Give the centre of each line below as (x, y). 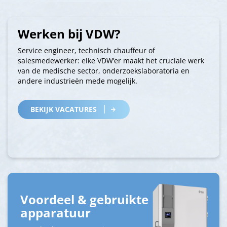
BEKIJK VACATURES (64, 109)
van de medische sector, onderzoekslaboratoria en (104, 70)
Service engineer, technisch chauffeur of (86, 50)
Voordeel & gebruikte (84, 199)
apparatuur (55, 212)
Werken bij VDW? (69, 33)
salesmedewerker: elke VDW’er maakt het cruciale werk (111, 60)
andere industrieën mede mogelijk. (78, 81)
